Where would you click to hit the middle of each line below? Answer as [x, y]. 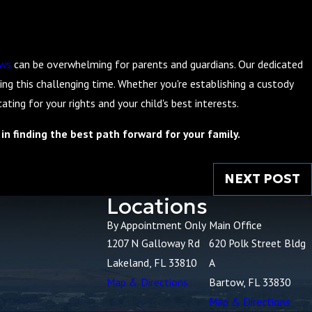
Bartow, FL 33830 [250, 282]
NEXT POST [263, 179]
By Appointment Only [156, 225]
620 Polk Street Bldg [258, 243]
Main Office [236, 225]
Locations [157, 207]
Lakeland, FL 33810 [151, 263]
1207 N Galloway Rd [153, 243]
